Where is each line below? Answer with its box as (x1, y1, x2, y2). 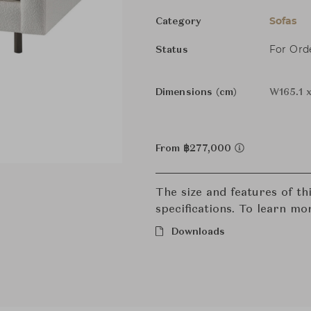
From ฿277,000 (155, 144, 235, 153)
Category (155, 17, 201, 26)
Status (155, 45, 188, 55)
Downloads (171, 227, 226, 237)
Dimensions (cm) (155, 87, 237, 97)
